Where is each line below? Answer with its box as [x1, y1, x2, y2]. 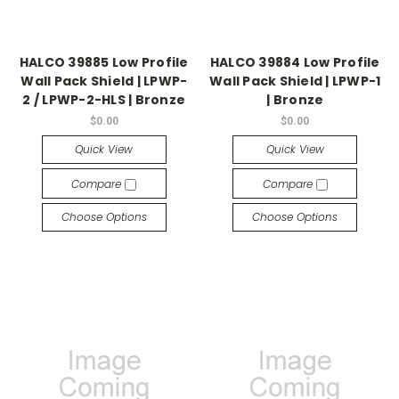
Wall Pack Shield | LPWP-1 [209, 72, 381, 91]
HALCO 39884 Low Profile [209, 53, 380, 72]
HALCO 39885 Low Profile [19, 53, 189, 72]
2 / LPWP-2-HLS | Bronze [22, 91, 186, 110]
